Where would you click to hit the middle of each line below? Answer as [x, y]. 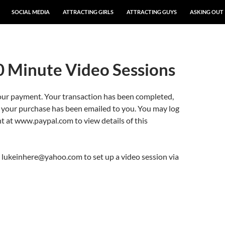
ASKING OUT [207, 12]
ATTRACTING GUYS [152, 12]
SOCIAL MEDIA [31, 12]
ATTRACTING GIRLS [88, 12]
